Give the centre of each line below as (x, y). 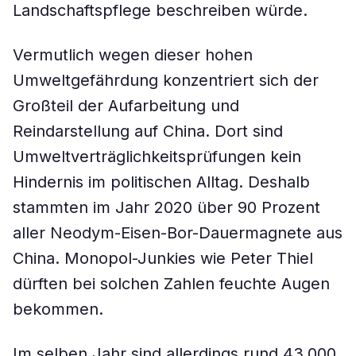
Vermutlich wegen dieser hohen (133, 55)
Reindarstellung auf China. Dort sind (148, 131)
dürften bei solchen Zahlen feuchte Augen (171, 284)
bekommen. (58, 309)
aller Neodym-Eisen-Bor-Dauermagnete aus (178, 233)
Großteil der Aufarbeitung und (126, 106)
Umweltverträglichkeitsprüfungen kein (157, 157)
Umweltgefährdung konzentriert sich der (166, 80)
